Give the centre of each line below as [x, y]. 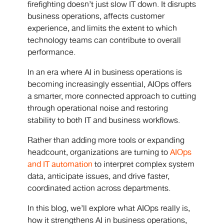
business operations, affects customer [96, 17]
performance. [51, 53]
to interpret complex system [143, 165]
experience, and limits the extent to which [102, 29]
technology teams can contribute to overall [104, 41]
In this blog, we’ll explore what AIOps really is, [109, 209]
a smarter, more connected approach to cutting [112, 97]
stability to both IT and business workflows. [104, 121]
